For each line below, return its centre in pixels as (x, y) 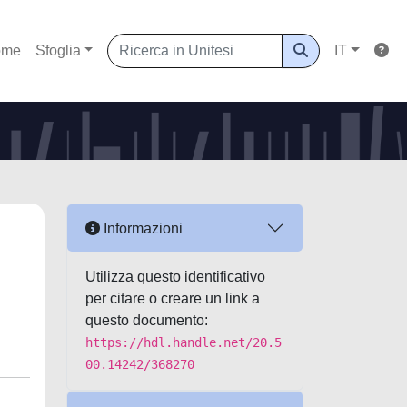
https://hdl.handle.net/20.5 (184, 342)
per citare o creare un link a (173, 298)
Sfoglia (58, 50)
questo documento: (147, 320)
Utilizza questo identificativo (175, 277)
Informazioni (141, 228)
